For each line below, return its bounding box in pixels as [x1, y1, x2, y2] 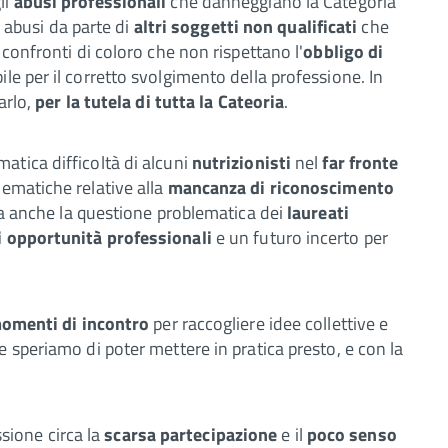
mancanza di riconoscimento [167, 173, 394, 201]
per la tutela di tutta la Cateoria [35, 87, 285, 115]
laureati [287, 198, 349, 226]
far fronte [322, 148, 399, 176]
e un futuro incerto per [215, 223, 388, 251]
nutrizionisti [191, 148, 292, 176]
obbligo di [303, 37, 384, 65]
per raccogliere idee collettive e [153, 309, 389, 337]
